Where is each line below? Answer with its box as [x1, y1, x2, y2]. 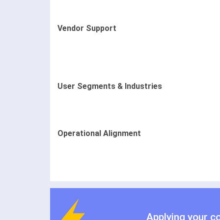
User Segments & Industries [57, 81, 162, 91]
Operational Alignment [57, 128, 141, 138]
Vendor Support [57, 23, 116, 33]
